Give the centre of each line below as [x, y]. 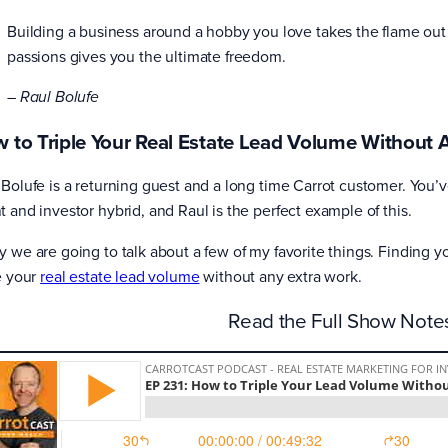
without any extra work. [282, 275]
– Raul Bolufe [53, 97]
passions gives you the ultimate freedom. [148, 56]
